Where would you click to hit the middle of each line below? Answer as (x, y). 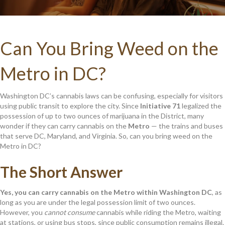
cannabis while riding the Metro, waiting (158, 212)
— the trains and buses (186, 126)
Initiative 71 (160, 105)
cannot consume (70, 212)
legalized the (201, 105)
